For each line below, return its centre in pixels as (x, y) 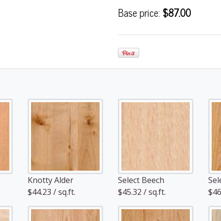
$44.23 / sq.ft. (52, 192)
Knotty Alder (51, 180)
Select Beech (141, 180)
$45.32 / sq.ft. (142, 192)
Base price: (140, 13)
